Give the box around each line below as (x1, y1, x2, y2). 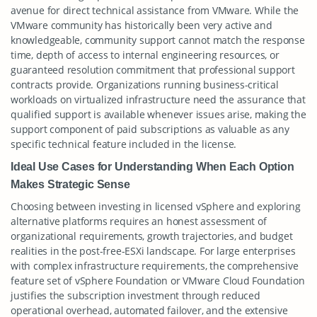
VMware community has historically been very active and (11, 18, 272, 32)
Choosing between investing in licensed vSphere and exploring (11, 200, 301, 213)
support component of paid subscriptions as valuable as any (11, 122, 289, 136)
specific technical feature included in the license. (11, 137, 237, 151)
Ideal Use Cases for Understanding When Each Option (11, 160, 294, 173)
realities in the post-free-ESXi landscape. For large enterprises (11, 244, 296, 258)
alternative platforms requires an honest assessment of (11, 214, 267, 228)
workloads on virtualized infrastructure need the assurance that (11, 93, 306, 106)
